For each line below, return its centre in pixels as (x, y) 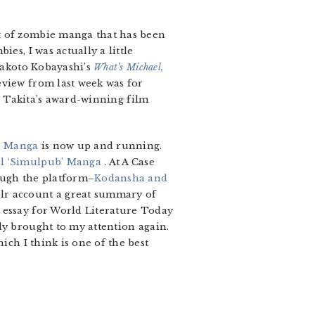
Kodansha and (131, 178)
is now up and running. (100, 146)
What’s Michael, (129, 67)
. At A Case (130, 162)
